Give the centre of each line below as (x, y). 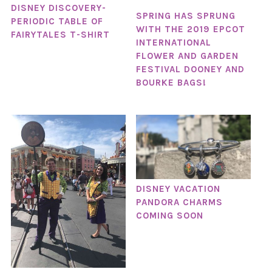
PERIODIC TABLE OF (57, 22)
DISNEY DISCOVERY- (58, 8)
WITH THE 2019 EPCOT (190, 29)
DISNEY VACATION (178, 189)
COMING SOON (169, 215)
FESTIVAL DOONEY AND (190, 69)
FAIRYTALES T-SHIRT (60, 35)
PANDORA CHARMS (179, 202)
